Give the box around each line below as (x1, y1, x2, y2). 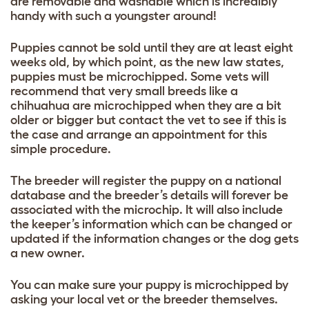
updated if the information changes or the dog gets (10, 231, 299, 246)
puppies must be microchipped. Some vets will (10, 69, 269, 83)
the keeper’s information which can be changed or (10, 217, 292, 231)
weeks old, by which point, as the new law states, (10, 54, 284, 69)
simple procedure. (10, 141, 111, 156)
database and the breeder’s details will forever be (10, 188, 288, 202)
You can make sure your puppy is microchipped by (10, 277, 288, 292)
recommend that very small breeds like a (10, 83, 238, 98)
